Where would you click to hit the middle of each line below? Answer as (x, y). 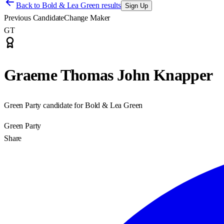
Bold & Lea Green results (81, 5)
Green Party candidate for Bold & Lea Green (73, 105)
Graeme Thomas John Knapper (108, 75)
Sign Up (136, 6)
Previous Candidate (34, 18)
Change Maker (87, 18)
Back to (29, 5)
